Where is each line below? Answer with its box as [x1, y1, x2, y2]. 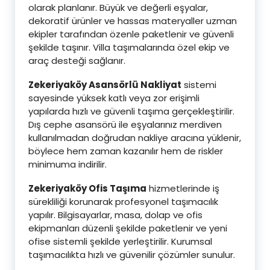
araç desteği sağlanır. [28, 54, 125, 67]
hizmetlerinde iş [146, 181, 219, 195]
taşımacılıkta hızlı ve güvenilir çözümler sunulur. [28, 248, 235, 261]
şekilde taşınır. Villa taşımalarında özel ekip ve [28, 40, 230, 54]
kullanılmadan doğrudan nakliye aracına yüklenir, [28, 131, 241, 144]
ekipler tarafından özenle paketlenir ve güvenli [28, 27, 234, 40]
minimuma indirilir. [28, 157, 107, 171]
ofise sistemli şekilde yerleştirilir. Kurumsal [28, 234, 212, 248]
